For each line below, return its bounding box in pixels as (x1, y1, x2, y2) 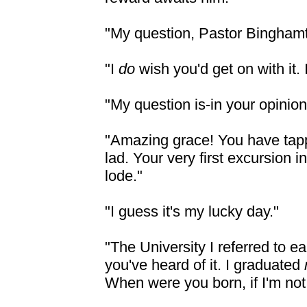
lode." (105, 167, 143, 184)
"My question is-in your (105, 96, 255, 113)
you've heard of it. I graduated (105, 256, 304, 273)
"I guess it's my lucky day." (105, 203, 279, 220)
